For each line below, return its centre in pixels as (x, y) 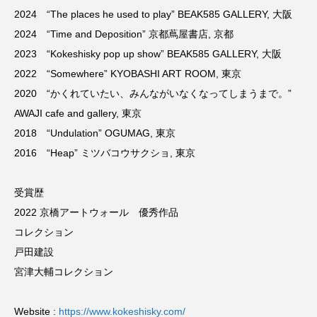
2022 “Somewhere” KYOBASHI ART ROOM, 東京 (128, 74)
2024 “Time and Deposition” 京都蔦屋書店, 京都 (124, 34)
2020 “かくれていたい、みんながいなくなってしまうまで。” (153, 93)
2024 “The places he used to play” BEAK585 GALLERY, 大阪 (153, 14)
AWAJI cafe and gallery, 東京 (78, 113)
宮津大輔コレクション (64, 272)
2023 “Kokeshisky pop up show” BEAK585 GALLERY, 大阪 (148, 54)
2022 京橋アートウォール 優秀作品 (96, 212)
